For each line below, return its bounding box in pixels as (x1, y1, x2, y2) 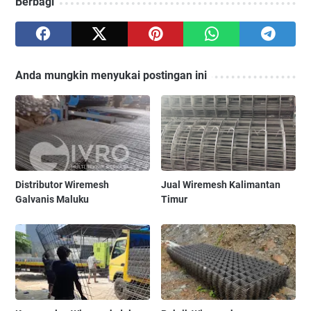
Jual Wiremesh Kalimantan (161, 178, 281, 190)
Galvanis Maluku (15, 193, 89, 205)
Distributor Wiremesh (15, 178, 109, 190)
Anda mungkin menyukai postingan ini (15, 68, 207, 82)
